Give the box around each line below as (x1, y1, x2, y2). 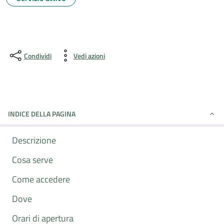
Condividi (24, 50, 51, 61)
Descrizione (12, 133, 56, 147)
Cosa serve (12, 153, 53, 166)
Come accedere (12, 172, 70, 186)
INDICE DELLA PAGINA (8, 108, 75, 119)
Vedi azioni (73, 50, 105, 61)
